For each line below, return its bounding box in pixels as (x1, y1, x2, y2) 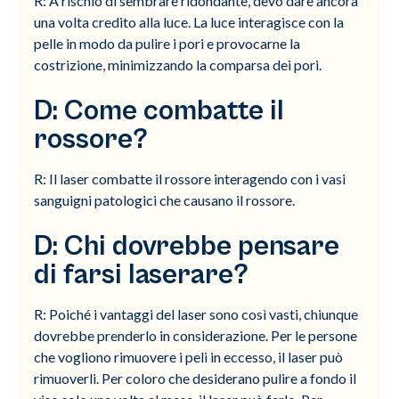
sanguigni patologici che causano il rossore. (34, 191, 296, 209)
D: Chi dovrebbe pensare (34, 230, 340, 264)
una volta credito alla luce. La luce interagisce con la (34, 13, 345, 31)
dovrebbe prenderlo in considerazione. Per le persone (34, 327, 358, 345)
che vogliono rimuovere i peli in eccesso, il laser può (34, 348, 344, 366)
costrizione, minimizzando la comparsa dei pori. (34, 56, 322, 74)
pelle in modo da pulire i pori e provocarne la (34, 35, 301, 53)
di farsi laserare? (34, 258, 249, 292)
